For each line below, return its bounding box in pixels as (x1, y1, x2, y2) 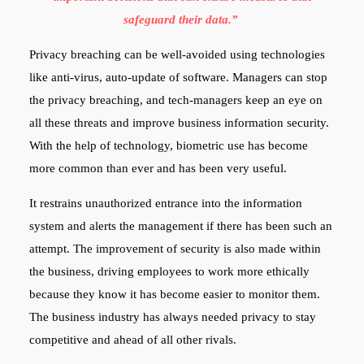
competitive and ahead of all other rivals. (28, 332, 240, 346)
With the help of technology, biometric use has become (28, 138, 308, 152)
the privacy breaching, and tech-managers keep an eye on (28, 93, 323, 106)
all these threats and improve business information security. (28, 115, 329, 129)
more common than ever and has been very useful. (28, 161, 287, 175)
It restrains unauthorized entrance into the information (28, 196, 302, 210)
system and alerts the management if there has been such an (28, 219, 332, 232)
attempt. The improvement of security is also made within (28, 241, 321, 255)
